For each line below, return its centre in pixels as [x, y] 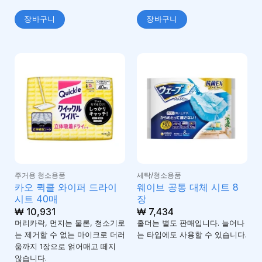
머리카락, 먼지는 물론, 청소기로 [70, 223]
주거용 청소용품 [40, 175]
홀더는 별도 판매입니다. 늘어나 [190, 223]
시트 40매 [36, 199]
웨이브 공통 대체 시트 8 [187, 187]
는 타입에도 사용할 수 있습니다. [192, 235]
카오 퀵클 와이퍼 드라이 [65, 187]
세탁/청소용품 [159, 175]
